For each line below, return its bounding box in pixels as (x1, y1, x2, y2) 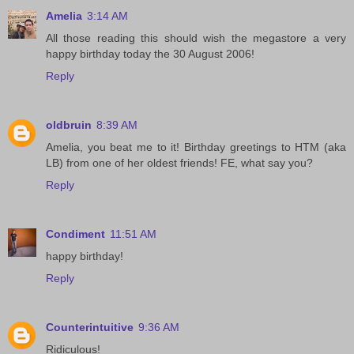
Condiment (46, 228, 105, 241)
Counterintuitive (46, 321, 134, 334)
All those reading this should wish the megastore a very (46, 32, 346, 45)
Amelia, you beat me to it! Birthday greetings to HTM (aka (46, 141, 346, 154)
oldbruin (46, 119, 92, 132)
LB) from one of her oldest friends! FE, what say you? (46, 156, 313, 170)
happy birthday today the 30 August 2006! (46, 47, 254, 61)
